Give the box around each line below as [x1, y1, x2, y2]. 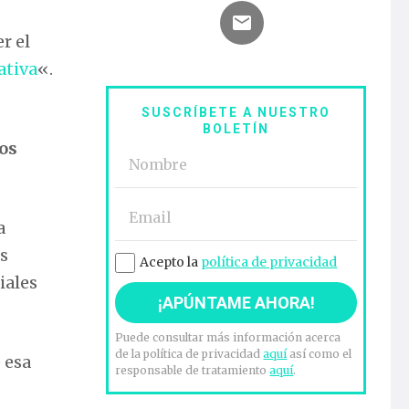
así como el [287, 347, 352, 362]
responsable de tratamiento [115, 363, 270, 378]
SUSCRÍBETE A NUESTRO [142, 105, 331, 121]
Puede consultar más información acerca [115, 330, 341, 345]
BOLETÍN [203, 121, 270, 137]
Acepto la [140, 254, 202, 271]
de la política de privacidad [115, 347, 264, 362]
